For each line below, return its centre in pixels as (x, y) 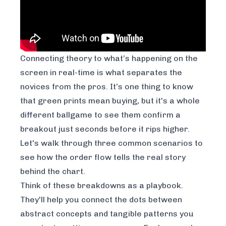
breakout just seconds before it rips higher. (105, 129)
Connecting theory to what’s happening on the (109, 58)
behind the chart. (53, 171)
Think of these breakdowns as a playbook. (102, 185)
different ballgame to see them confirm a (100, 115)
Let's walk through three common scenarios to (111, 143)
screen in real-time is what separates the (101, 72)
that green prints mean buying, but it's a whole (110, 100)
